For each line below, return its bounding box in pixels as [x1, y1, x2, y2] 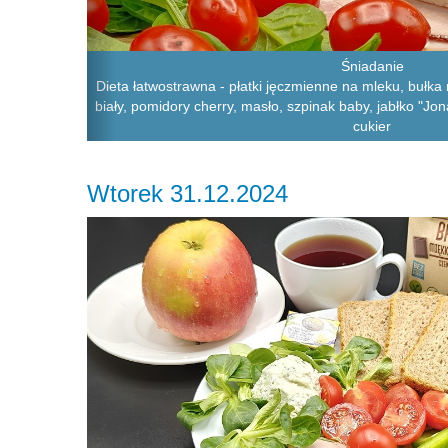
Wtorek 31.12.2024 [87, 179, 288, 207]
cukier [353, 117, 391, 134]
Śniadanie [340, 57, 404, 74]
